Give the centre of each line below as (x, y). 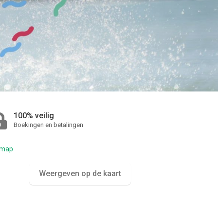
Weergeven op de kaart (80, 173)
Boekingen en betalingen (49, 125)
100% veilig (34, 115)
